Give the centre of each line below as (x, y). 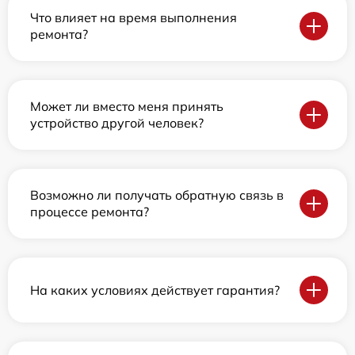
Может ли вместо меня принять (127, 107)
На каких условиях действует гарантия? (155, 290)
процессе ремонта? (90, 212)
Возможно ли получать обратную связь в (157, 195)
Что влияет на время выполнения (134, 18)
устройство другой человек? (117, 123)
